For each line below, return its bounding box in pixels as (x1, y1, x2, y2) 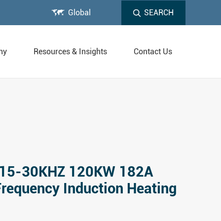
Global (68, 8, 91, 17)
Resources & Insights (34, 47, 107, 56)
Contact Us (134, 47, 172, 56)
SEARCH (144, 8, 174, 17)
